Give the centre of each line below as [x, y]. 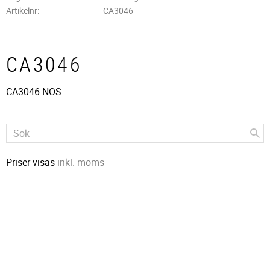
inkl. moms [81, 162]
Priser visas [32, 162]
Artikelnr [22, 11]
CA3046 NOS [34, 91]
